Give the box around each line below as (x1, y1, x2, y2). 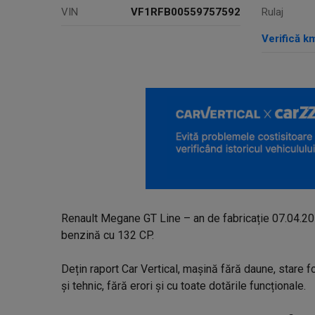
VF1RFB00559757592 (131, 6, 240, 18)
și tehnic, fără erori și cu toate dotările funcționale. (61, 279, 306, 292)
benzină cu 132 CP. (61, 229, 154, 242)
